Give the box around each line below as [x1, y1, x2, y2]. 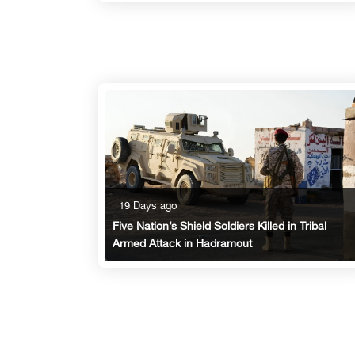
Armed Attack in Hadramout [113, 237, 252, 251]
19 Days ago [119, 200, 177, 213]
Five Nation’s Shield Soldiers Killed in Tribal [113, 219, 326, 234]
